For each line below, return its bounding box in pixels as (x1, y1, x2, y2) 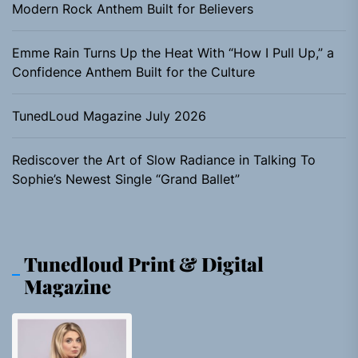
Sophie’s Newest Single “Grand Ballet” (12, 171, 240, 187)
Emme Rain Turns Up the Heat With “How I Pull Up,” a (12, 45, 334, 61)
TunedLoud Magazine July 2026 (12, 108, 206, 124)
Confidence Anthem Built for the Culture (12, 64, 255, 80)
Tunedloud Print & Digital (24, 251, 264, 276)
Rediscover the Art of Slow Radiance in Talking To (12, 152, 316, 168)
